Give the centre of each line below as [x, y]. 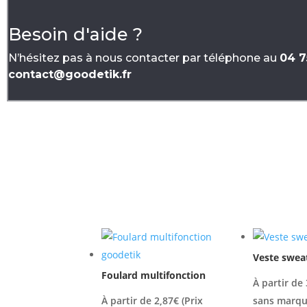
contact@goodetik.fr [70, 75]
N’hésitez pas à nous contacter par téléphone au [144, 58]
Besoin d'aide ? [75, 35]
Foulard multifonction [154, 275]
